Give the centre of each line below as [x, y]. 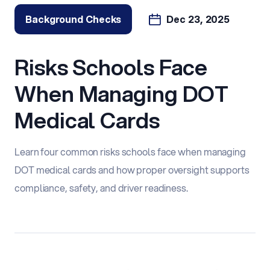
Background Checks [74, 19]
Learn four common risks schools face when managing [130, 152]
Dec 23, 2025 [198, 19]
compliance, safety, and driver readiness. [101, 188]
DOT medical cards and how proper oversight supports [132, 170]
